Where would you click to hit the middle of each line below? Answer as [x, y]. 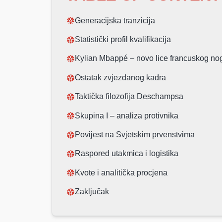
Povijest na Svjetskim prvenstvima [135, 134]
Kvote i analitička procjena [121, 172]
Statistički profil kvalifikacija [123, 40]
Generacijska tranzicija [115, 20]
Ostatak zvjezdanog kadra [121, 77]
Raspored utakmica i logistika [127, 154]
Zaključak [92, 192]
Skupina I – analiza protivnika [127, 115]
